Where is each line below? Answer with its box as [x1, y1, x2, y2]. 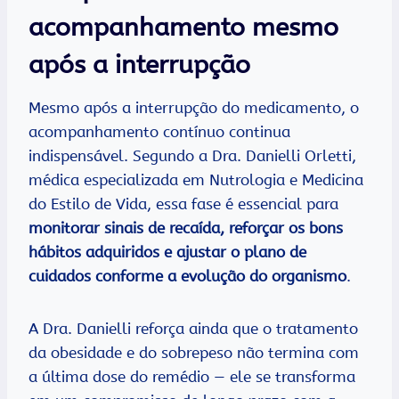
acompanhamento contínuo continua [28, 123, 290, 142]
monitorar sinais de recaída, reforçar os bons [28, 219, 343, 238]
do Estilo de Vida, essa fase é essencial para [28, 195, 338, 214]
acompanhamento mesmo [28, 12, 338, 43]
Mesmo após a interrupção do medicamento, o [28, 99, 359, 118]
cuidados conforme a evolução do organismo [28, 267, 346, 286]
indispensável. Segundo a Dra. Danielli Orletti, [28, 147, 356, 166]
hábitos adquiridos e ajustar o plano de [28, 243, 306, 262]
